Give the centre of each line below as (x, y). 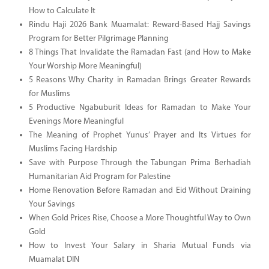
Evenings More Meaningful (76, 121)
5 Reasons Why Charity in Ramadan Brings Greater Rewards (140, 80)
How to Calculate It (62, 11)
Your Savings (52, 204)
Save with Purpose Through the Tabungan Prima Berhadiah (140, 163)
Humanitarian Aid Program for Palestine (99, 177)
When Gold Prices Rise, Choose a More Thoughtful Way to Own (140, 218)
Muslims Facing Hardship (73, 149)
